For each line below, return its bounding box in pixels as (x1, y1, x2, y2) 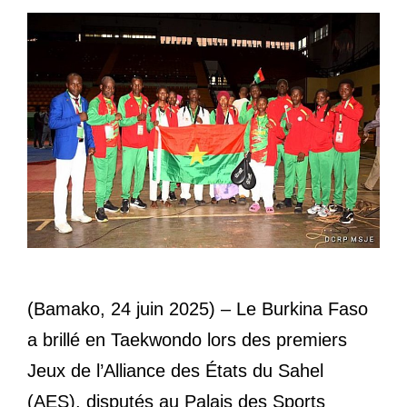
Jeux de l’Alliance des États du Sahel (27, 361, 323, 382)
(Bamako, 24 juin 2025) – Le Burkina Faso (27, 299, 368, 320)
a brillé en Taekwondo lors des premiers (27, 330, 347, 351)
